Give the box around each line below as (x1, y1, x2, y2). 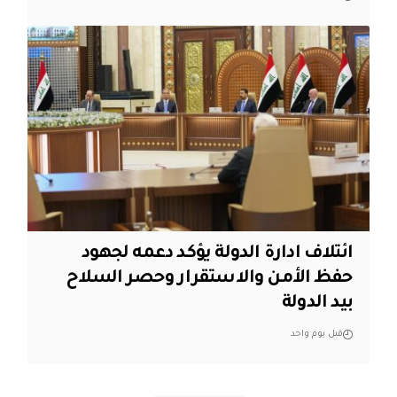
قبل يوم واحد (291, 330, 344, 340)
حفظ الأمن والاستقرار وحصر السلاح (66, 269, 354, 290)
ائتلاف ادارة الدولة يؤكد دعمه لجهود (82, 245, 354, 265)
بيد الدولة (282, 294, 354, 315)
